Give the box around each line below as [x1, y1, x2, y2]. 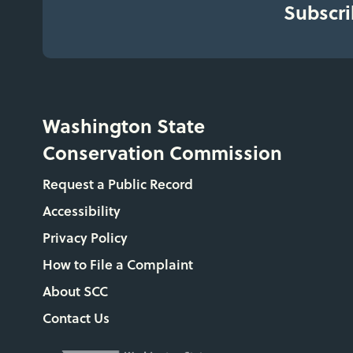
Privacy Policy [42, 227, 128, 247]
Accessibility [42, 200, 121, 221]
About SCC [42, 281, 108, 301]
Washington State [42, 111, 205, 139]
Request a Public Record [42, 173, 193, 194]
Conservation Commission [42, 138, 282, 166]
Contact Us [42, 307, 110, 328]
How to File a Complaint [42, 254, 193, 274]
